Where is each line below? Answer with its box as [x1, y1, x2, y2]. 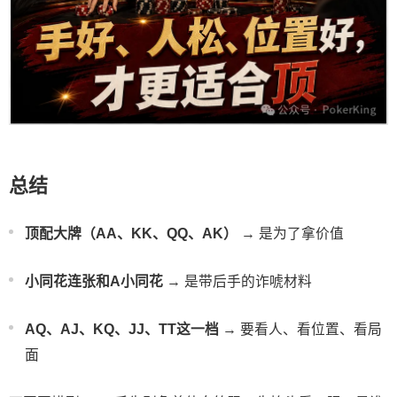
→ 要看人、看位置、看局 [219, 321, 382, 337]
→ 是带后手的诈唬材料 [163, 273, 312, 289]
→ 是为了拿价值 [237, 225, 344, 241]
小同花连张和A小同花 [25, 273, 163, 289]
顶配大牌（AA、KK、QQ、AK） [25, 225, 237, 241]
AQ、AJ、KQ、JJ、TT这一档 [25, 321, 219, 337]
